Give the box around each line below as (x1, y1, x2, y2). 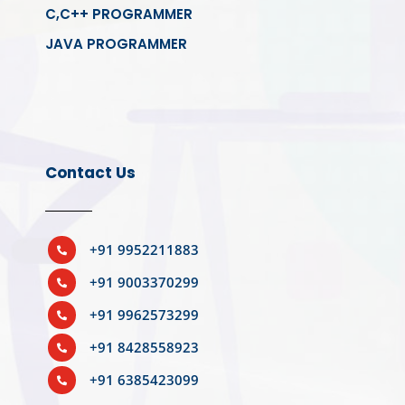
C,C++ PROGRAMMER (45, 5, 193, 24)
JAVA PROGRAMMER (45, 34, 187, 54)
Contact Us (45, 162, 136, 184)
